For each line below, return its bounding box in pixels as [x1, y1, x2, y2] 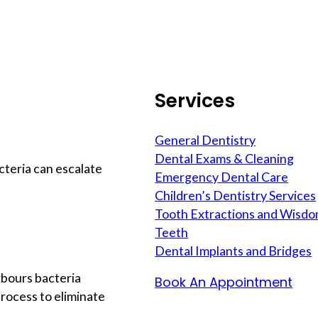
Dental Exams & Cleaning [155, 150, 295, 167]
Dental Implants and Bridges [155, 243, 312, 259]
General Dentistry [155, 132, 256, 148]
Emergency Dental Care [155, 169, 289, 185]
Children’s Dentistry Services [155, 187, 317, 204]
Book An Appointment [155, 273, 293, 292]
